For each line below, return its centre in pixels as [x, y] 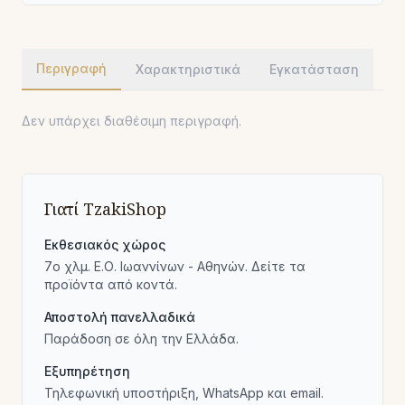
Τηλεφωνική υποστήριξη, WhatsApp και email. [184, 393]
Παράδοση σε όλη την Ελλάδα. [141, 339]
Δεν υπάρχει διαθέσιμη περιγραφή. [132, 121]
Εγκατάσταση [314, 69]
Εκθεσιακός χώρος [105, 245]
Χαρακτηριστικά [188, 69]
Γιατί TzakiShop [105, 209]
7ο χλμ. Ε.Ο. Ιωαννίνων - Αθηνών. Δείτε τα [175, 266]
